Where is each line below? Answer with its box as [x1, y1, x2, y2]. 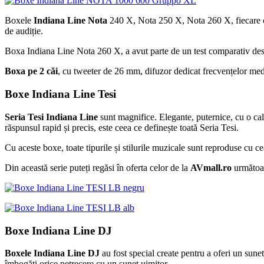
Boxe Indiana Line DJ [5, 224, 112, 237]
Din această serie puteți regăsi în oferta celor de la [5, 162, 190, 173]
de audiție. [5, 26, 43, 37]
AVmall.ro [190, 162, 232, 173]
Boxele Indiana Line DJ [5, 248, 100, 259]
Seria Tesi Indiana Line [5, 111, 98, 122]
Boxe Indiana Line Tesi [5, 88, 116, 101]
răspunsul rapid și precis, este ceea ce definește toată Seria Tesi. [5, 122, 239, 133]
